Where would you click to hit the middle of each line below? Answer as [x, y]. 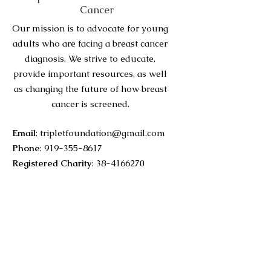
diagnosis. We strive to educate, [90, 58]
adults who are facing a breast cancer [90, 43]
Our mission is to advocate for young [90, 28]
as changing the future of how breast [90, 89]
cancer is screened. [90, 104]
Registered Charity [52, 163]
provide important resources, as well [90, 73]
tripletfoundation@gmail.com [103, 133]
